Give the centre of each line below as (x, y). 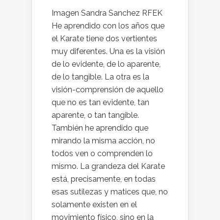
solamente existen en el (94, 205)
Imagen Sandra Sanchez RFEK (107, 13)
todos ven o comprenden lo (102, 153)
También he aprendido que (100, 128)
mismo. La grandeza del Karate (108, 166)
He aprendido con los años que (108, 26)
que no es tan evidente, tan (100, 102)
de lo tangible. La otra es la (100, 77)
